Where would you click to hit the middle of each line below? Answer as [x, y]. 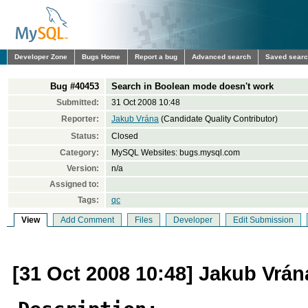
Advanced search [221, 57]
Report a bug [156, 57]
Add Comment [87, 220]
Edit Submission [263, 220]
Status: [85, 136]
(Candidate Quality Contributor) [218, 119]
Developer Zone [41, 57]
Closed [125, 136]
